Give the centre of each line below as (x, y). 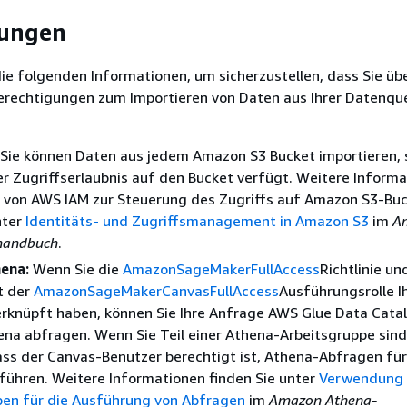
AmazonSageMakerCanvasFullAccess (156, 290)
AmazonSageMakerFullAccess (221, 268)
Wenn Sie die (76, 268)
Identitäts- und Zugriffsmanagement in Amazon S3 (197, 220)
